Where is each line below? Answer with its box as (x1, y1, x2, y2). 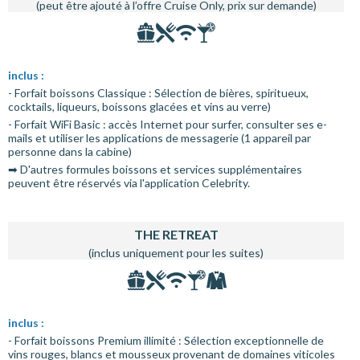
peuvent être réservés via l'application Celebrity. (8, 176, 250, 190)
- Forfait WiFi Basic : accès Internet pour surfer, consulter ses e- (8, 117, 327, 131)
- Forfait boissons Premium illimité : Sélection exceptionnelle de (8, 333, 324, 347)
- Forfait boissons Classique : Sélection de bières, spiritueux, (8, 86, 309, 100)
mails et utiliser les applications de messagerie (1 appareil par (8, 131, 311, 145)
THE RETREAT (133, 226, 219, 242)
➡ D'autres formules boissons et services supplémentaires (8, 162, 302, 176)
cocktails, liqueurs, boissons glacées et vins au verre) (8, 100, 271, 113)
